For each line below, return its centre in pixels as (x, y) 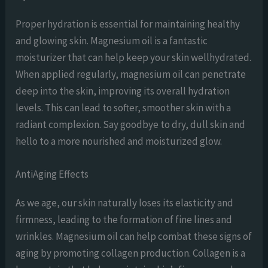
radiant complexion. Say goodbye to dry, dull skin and (131, 124)
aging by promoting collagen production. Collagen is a (131, 253)
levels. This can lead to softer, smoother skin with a (124, 107)
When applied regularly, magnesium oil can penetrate (131, 74)
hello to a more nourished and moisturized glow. (119, 141)
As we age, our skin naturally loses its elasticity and (125, 202)
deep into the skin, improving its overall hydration (123, 91)
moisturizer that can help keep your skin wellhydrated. (134, 57)
